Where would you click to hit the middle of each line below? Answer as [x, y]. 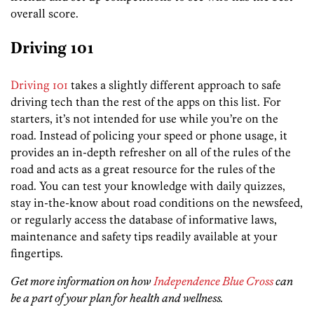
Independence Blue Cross [213, 281]
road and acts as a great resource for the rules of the [143, 169]
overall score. [45, 14]
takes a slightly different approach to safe [175, 84]
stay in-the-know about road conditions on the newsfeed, [157, 202]
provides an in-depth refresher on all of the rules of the [151, 152]
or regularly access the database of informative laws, [144, 219]
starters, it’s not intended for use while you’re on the [144, 118]
